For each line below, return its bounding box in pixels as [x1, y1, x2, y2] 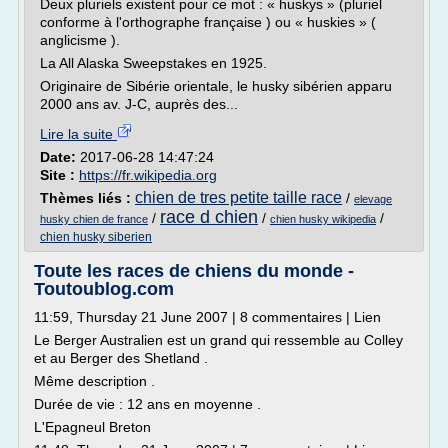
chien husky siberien [40, 230, 152, 244]
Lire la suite [40, 126, 117, 142]
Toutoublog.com [34, 279, 174, 299]
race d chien [160, 207, 258, 227]
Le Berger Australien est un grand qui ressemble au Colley [34, 332, 403, 348]
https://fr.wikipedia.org [79, 167, 217, 183]
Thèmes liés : [40, 190, 135, 206]
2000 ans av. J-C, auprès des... [40, 96, 238, 112]
